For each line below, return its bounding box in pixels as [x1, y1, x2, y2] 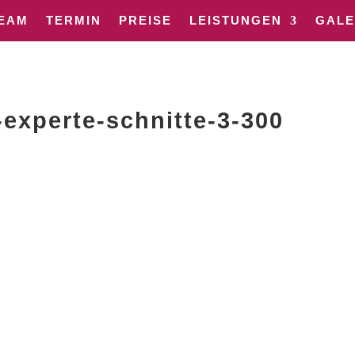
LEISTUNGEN [189, 13, 282, 27]
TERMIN [46, 13, 101, 27]
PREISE [119, 13, 172, 27]
